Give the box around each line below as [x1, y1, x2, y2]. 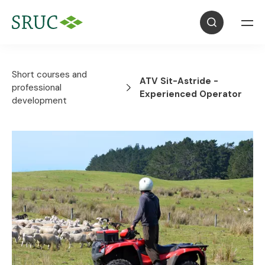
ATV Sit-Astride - [140, 75, 219, 87]
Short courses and [12, 69, 87, 80]
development [12, 95, 67, 106]
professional [12, 82, 62, 93]
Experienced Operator [140, 88, 243, 100]
